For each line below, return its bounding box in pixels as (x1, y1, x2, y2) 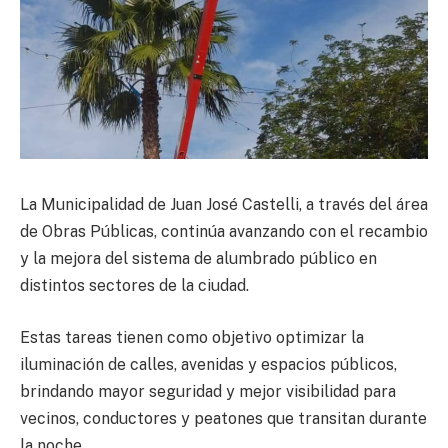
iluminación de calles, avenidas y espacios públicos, (20, 354, 397, 374)
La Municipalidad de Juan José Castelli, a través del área (20, 195, 428, 215)
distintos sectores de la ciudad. (20, 276, 249, 296)
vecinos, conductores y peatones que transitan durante (20, 408, 427, 428)
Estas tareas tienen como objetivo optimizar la (20, 327, 364, 347)
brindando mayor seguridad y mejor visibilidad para (20, 381, 396, 401)
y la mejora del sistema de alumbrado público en (20, 249, 377, 269)
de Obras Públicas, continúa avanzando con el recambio (20, 222, 428, 242)
